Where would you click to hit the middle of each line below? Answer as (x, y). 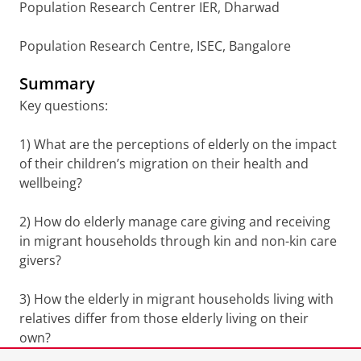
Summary (57, 83)
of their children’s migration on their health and (164, 164)
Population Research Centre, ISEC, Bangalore (155, 46)
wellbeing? (51, 183)
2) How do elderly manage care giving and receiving (175, 222)
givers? (40, 260)
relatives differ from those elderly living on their (164, 318)
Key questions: (64, 106)
